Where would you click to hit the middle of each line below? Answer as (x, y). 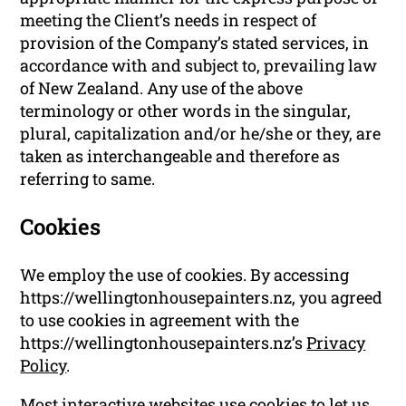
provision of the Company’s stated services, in (195, 42)
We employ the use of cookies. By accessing (185, 274)
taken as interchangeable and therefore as (180, 155)
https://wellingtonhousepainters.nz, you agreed (202, 297)
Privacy (336, 342)
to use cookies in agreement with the (160, 319)
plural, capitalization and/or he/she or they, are (201, 133)
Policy (43, 365)
